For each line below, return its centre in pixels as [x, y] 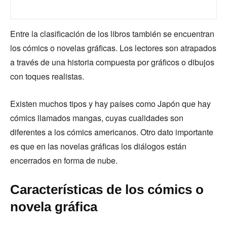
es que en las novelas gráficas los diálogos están [98, 146]
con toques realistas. [48, 76]
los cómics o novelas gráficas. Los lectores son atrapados [113, 48]
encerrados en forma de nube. [65, 160]
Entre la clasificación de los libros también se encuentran [112, 34]
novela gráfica [55, 207]
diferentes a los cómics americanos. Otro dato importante [112, 132]
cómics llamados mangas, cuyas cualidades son [97, 118]
